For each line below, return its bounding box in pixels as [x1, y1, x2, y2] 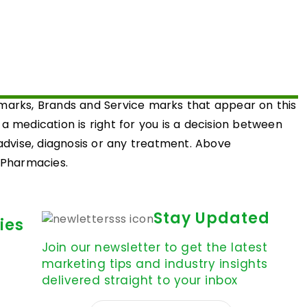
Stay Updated [153, 208, 271, 229]
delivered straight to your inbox [41, 272, 238, 288]
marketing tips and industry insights [41, 256, 268, 272]
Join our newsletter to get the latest [41, 239, 268, 256]
